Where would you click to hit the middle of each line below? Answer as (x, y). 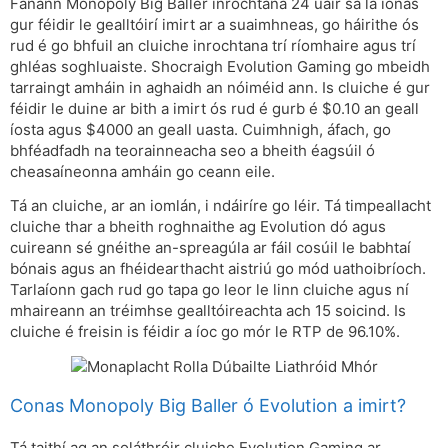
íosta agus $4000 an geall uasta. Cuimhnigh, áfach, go (200, 129)
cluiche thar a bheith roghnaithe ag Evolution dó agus (198, 227)
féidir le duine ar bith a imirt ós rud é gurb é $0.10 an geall (214, 108)
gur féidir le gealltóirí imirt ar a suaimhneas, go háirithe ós (214, 24)
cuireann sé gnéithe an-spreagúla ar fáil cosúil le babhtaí (210, 248)
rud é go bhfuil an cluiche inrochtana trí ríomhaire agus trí (213, 45)
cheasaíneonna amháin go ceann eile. (142, 171)
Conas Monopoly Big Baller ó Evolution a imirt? (208, 406)
